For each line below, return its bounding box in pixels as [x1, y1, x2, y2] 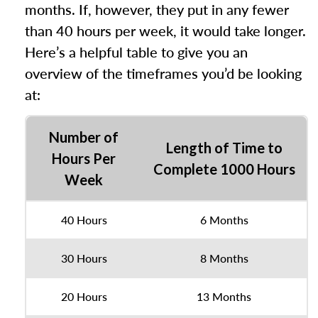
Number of [49, 128, 119, 146]
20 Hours [60, 288, 107, 305]
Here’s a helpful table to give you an [25, 42, 248, 62]
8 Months [199, 250, 248, 266]
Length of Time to [165, 139, 283, 156]
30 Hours [60, 250, 107, 266]
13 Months [197, 288, 251, 305]
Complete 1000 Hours [153, 160, 295, 177]
